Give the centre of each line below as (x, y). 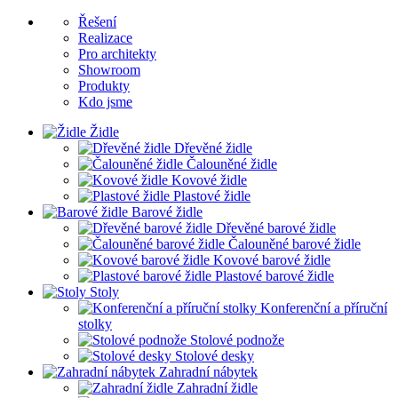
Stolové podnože (237, 340)
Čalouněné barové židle (295, 244)
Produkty (104, 86)
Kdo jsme (105, 102)
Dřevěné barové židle (276, 228)
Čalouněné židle (232, 164)
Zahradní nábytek (208, 372)
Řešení (97, 22)
